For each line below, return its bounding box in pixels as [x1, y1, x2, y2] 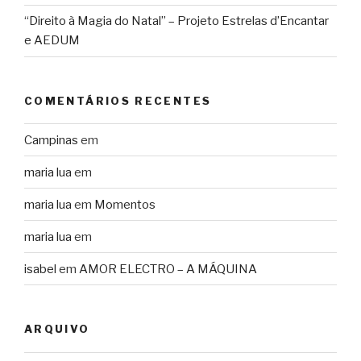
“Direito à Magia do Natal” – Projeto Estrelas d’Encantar [24, 14, 329, 29]
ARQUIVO [24, 322, 90, 336]
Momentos [94, 197, 156, 212]
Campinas [24, 132, 78, 147]
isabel [24, 261, 56, 276]
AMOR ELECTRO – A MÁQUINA [79, 261, 257, 276]
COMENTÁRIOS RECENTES [24, 93, 212, 107]
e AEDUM [24, 33, 80, 48]
